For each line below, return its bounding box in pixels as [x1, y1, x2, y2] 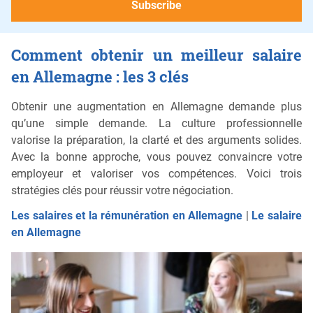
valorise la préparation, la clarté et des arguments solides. [11, 133, 302, 147]
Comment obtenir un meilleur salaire [11, 44, 302, 65]
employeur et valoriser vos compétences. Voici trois [11, 166, 302, 180]
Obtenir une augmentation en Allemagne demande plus [11, 99, 302, 113]
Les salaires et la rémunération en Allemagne [11, 208, 243, 222]
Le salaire [252, 208, 303, 222]
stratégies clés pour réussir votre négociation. [11, 183, 233, 197]
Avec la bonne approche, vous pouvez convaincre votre [11, 150, 302, 163]
